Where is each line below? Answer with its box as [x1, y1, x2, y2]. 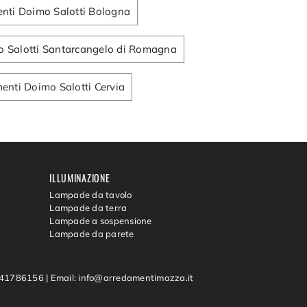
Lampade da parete [49, 228, 134, 240]
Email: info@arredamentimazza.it [50, 272, 194, 284]
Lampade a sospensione [49, 215, 152, 227]
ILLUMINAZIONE [49, 170, 110, 185]
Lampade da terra [49, 202, 127, 214]
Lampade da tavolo [49, 189, 132, 201]
